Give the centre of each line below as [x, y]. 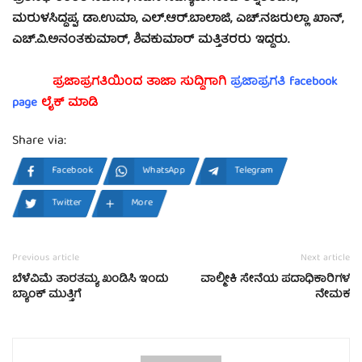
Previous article [46, 259]
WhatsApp [164, 171]
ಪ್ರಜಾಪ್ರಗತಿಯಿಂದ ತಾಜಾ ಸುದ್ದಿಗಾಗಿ [141, 83]
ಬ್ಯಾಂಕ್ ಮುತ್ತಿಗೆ [47, 295]
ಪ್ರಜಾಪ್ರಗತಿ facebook [284, 83]
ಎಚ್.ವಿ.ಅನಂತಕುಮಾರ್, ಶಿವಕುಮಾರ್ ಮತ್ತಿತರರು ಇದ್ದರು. [151, 41]
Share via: [39, 142]
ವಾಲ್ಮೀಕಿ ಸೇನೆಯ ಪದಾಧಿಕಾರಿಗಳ [275, 280]
